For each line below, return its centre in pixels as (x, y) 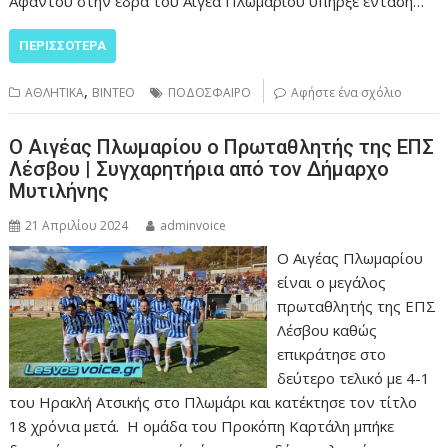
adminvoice (193, 226)
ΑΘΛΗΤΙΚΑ (55, 92)
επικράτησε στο (331, 354)
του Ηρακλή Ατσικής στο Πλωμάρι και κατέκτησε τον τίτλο (213, 402)
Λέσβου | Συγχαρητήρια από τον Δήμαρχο (199, 169)
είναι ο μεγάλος (333, 282)
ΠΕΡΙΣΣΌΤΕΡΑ (63, 45)
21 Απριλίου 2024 (77, 226)
